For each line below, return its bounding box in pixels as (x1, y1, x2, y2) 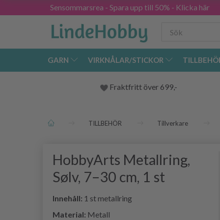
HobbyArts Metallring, (53, 151, 190, 168)
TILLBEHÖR (88, 119, 122, 128)
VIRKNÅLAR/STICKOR (88, 55, 164, 65)
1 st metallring (82, 193, 132, 203)
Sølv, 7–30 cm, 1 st (53, 168, 165, 186)
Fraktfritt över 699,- (108, 82, 177, 92)
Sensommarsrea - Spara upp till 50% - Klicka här (50, 2, 210, 12)
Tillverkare (157, 119, 188, 128)
